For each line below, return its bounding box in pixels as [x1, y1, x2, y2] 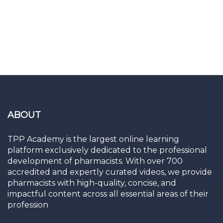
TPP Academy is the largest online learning [7, 134, 179, 144]
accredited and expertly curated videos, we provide [7, 167, 212, 177]
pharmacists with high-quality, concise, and [7, 178, 176, 188]
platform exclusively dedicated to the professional [7, 145, 207, 155]
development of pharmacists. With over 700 [7, 156, 183, 166]
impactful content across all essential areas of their [7, 189, 209, 199]
